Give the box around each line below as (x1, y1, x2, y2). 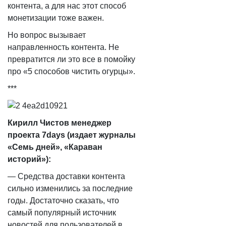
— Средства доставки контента (8, 172, 125, 181)
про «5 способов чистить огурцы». (8, 67, 135, 76)
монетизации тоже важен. (8, 14, 104, 22)
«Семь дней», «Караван (8, 143, 102, 151)
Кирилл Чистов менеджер (8, 119, 111, 127)
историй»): (8, 155, 51, 163)
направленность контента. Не (8, 43, 119, 51)
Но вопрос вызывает (8, 31, 86, 39)
